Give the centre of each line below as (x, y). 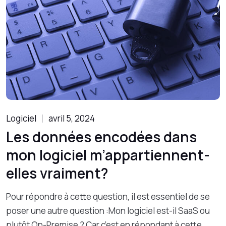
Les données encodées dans (101, 137)
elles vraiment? (57, 173)
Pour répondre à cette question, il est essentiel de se (108, 196)
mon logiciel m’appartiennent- (108, 155)
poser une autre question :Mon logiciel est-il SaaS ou (108, 211)
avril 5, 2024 (72, 118)
